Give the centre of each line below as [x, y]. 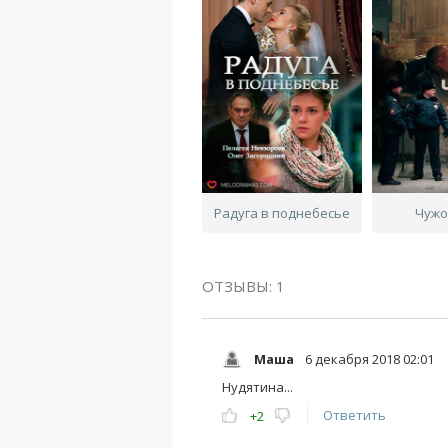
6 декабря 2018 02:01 [368, 359]
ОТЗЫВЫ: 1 [243, 286]
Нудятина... [257, 387]
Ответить [354, 415]
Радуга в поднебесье [282, 213]
